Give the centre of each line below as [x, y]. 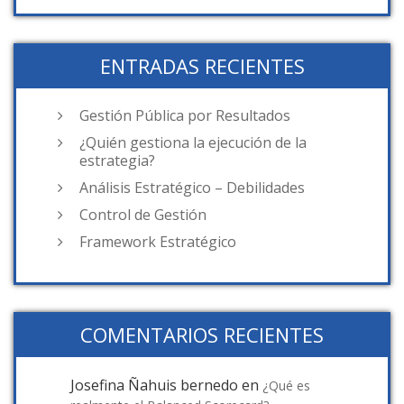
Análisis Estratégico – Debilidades [192, 188]
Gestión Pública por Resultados [185, 116]
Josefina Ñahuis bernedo [154, 386]
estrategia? [117, 161]
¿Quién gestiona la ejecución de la [193, 143]
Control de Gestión [143, 215]
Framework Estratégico [158, 242]
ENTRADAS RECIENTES [202, 66]
